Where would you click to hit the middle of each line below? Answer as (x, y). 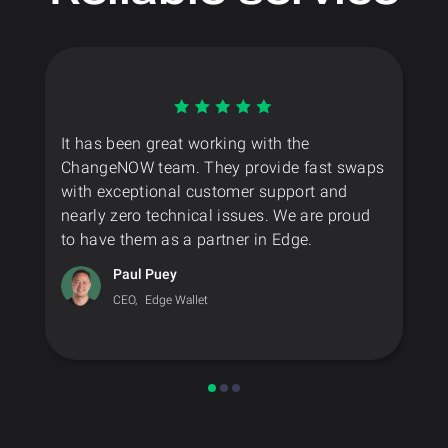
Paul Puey (145, 273)
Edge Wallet (176, 299)
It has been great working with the (185, 143)
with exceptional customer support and (204, 191)
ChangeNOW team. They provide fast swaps (223, 167)
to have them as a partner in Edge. (187, 239)
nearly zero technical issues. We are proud (216, 215)
